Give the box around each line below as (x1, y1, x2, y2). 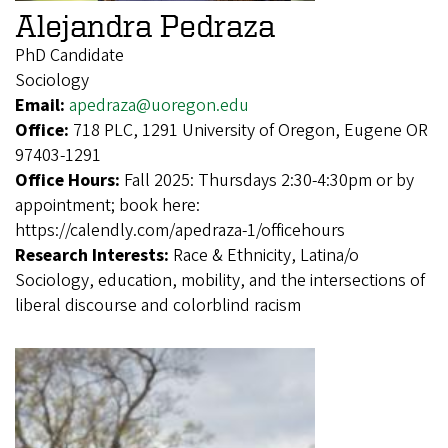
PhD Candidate (15, 42, 124, 68)
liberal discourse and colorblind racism (15, 292, 301, 318)
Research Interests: (15, 242, 173, 268)
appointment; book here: (15, 192, 200, 218)
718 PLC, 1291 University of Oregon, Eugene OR (73, 117, 428, 143)
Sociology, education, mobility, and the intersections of (15, 267, 425, 293)
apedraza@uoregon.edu (69, 92, 249, 118)
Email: (15, 92, 69, 118)
